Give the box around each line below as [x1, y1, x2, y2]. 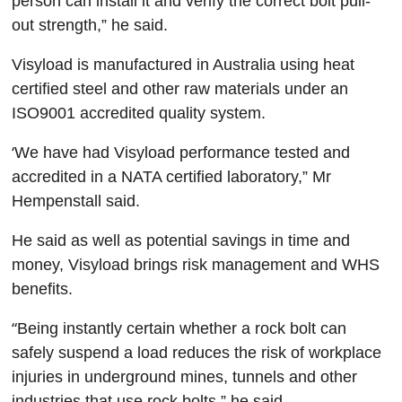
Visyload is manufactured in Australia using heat [11, 56, 354, 74]
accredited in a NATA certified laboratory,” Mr [11, 168, 331, 186]
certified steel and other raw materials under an [11, 80, 348, 98]
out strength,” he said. [11, 16, 168, 34]
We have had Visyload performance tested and [13, 144, 350, 162]
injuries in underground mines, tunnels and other [11, 368, 357, 386]
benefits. [11, 280, 73, 298]
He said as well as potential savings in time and [11, 232, 350, 249]
